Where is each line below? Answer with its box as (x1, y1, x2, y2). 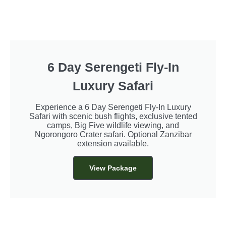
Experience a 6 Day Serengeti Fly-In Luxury (35, 103, 191, 112)
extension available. (77, 139, 149, 148)
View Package (89, 164, 137, 173)
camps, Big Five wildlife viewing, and (47, 121, 179, 130)
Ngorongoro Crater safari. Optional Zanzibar (34, 130, 192, 139)
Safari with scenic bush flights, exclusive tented (29, 112, 197, 121)
